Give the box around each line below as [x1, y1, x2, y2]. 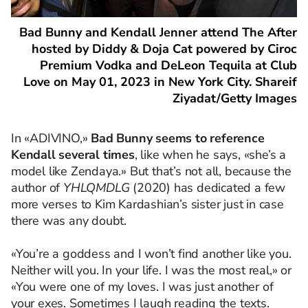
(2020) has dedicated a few [129, 179, 286, 197]
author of [11, 179, 64, 197]
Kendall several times [11, 146, 135, 164]
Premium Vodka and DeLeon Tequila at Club [40, 57, 297, 74]
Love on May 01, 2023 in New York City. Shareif [23, 74, 297, 91]
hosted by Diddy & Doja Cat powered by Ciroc [32, 41, 297, 58]
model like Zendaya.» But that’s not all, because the [11, 163, 291, 180]
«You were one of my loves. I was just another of [11, 278, 274, 296]
